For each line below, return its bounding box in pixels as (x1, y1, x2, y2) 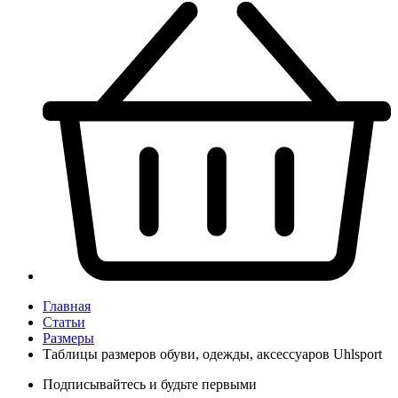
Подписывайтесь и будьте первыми (43, 376, 257, 392)
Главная (43, 298, 91, 314)
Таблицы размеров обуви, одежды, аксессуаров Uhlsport (43, 346, 382, 362)
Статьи (43, 314, 85, 330)
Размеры (43, 330, 94, 346)
